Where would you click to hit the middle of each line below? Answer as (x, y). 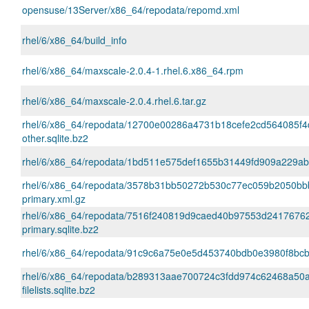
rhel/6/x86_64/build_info (74, 40)
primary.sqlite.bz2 (60, 229)
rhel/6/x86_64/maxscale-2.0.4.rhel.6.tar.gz (114, 101)
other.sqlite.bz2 (55, 138)
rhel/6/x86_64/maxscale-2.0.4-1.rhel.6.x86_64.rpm (133, 70)
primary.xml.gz (54, 199)
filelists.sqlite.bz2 (59, 290)
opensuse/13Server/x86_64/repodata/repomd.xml (131, 10)
